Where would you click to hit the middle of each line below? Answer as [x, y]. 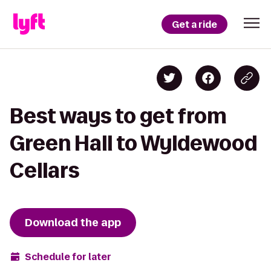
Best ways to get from [118, 116]
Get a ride [194, 24]
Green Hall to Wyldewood [133, 143]
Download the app [73, 223]
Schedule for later [68, 256]
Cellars [44, 170]
